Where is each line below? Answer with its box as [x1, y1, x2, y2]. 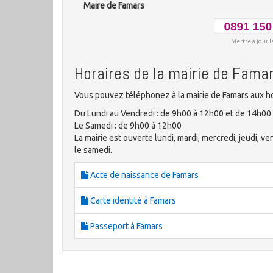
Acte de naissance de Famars [88, 170, 199, 180]
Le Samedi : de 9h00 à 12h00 [74, 121, 182, 131]
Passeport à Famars [88, 221, 163, 232]
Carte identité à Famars [88, 196, 176, 206]
